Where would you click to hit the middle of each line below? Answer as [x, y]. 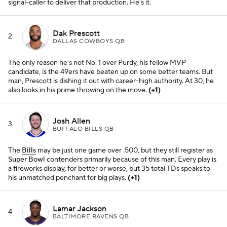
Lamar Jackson [80, 209]
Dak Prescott [76, 33]
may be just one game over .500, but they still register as [124, 150]
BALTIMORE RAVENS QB [91, 216]
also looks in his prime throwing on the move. [78, 90]
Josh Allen [71, 121]
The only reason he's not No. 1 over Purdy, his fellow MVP [97, 63]
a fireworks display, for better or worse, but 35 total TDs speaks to [109, 169]
